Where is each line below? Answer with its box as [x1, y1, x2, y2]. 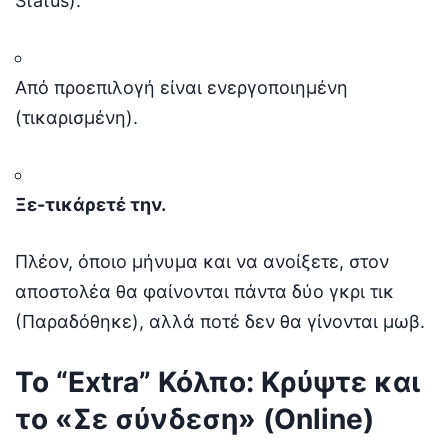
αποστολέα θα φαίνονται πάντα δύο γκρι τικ [15, 280, 394, 302]
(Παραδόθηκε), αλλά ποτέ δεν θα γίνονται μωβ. [15, 310, 425, 332]
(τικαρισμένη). [15, 106, 138, 128]
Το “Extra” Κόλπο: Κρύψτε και [15, 364, 420, 399]
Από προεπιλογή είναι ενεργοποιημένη [15, 76, 348, 98]
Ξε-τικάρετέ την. [15, 193, 166, 215]
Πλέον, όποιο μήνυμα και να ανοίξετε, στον [15, 250, 389, 272]
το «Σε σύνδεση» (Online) [15, 401, 374, 436]
